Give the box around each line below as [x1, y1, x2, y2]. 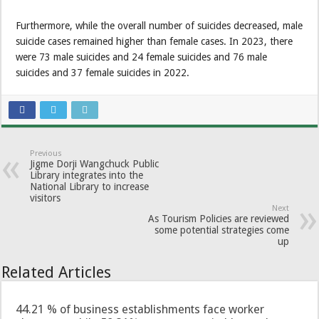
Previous [30, 149, 63, 158]
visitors [30, 192, 61, 204]
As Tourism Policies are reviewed [147, 213, 289, 224]
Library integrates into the [30, 169, 144, 181]
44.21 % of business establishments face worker [16, 303, 265, 316]
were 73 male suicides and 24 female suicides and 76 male [16, 51, 268, 63]
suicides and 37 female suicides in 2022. [16, 67, 190, 78]
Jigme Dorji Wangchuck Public [30, 158, 159, 169]
